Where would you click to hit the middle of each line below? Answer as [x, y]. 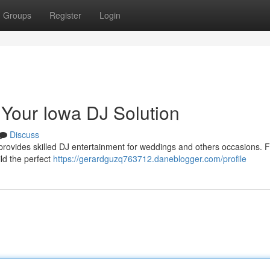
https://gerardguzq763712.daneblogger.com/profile [150, 159]
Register [65, 15]
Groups [17, 15]
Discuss [24, 134]
